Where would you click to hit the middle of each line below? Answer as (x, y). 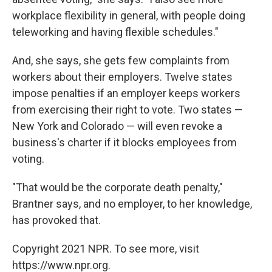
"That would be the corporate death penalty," (117, 187)
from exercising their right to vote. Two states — (127, 110)
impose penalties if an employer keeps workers (126, 93)
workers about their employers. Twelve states (122, 77)
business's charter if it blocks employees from (124, 142)
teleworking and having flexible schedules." (115, 32)
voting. (28, 159)
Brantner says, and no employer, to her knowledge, (132, 204)
